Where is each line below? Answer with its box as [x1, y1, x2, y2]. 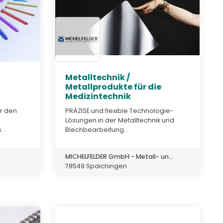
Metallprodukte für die [65, 81, 161, 93]
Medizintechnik [65, 91, 131, 103]
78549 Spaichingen [65, 161, 127, 170]
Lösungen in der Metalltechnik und [65, 115, 174, 124]
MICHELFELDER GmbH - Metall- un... [65, 152, 173, 161]
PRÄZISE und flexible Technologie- [65, 106, 174, 115]
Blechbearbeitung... [65, 125, 128, 134]
